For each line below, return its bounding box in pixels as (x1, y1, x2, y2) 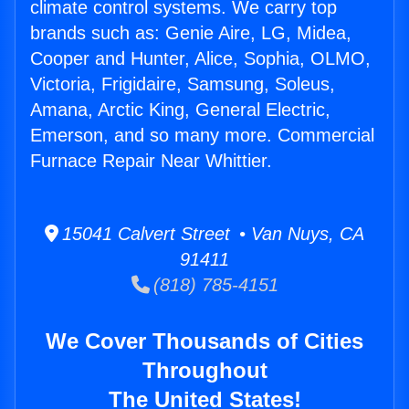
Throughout (142, 358, 267, 383)
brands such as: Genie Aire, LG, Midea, (30, 23, 351, 44)
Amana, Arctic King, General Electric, (30, 100, 330, 121)
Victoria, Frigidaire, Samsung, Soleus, (30, 74, 335, 95)
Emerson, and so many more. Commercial (30, 125, 374, 146)
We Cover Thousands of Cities (46, 329, 363, 354)
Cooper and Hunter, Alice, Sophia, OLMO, (30, 48, 371, 69)
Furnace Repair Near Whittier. (30, 151, 272, 172)
